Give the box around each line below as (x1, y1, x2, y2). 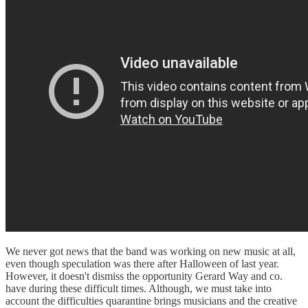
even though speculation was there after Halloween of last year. (5, 257, 279, 269)
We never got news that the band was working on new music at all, (5, 245, 296, 257)
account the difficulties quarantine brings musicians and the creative (5, 294, 297, 307)
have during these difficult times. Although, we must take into (5, 282, 272, 294)
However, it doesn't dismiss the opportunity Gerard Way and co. (5, 269, 283, 282)
